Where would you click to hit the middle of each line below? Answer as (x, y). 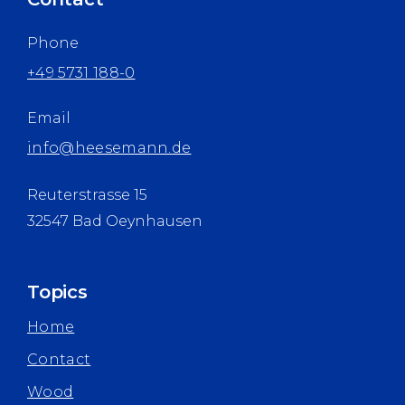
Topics (57, 292)
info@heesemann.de (109, 147)
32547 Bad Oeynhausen (115, 221)
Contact (59, 359)
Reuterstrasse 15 (87, 194)
